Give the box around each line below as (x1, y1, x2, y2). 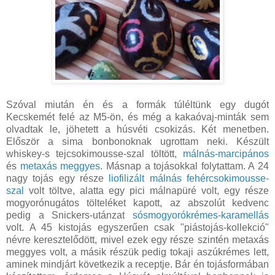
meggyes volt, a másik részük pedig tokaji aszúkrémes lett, (6, 247, 269, 258)
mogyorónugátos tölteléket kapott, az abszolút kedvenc (6, 198, 269, 209)
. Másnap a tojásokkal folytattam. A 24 (100, 161, 269, 172)
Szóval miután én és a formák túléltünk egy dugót (6, 99, 269, 110)
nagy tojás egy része (6, 173, 109, 184)
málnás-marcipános (183, 149, 269, 160)
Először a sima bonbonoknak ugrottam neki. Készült (6, 136, 269, 147)
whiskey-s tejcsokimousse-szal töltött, (6, 149, 183, 160)
